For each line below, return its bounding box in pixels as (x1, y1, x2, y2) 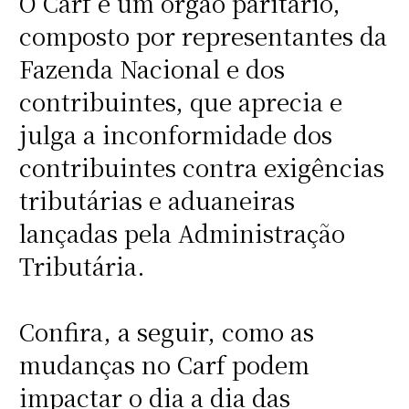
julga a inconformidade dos (18, 118, 332, 152)
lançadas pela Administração (18, 216, 345, 250)
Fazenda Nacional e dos (18, 52, 285, 86)
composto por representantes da (18, 19, 387, 53)
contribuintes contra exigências (18, 151, 384, 184)
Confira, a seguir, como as (18, 315, 314, 349)
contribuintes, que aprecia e (18, 85, 342, 119)
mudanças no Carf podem (18, 348, 309, 382)
